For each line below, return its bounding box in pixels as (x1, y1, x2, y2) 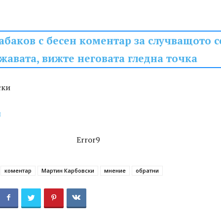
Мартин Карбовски (41, 167, 94, 174)
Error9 (76, 134, 100, 145)
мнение (104, 167, 126, 174)
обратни (136, 167, 159, 174)
